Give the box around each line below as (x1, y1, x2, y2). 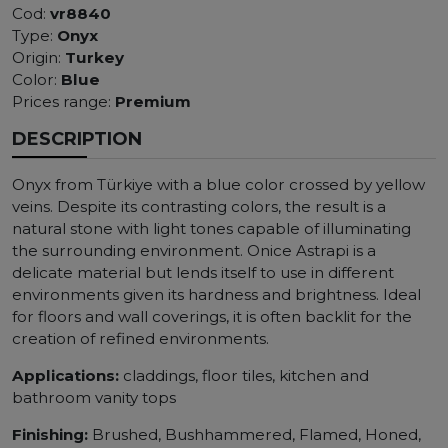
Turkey (65, 47, 124, 67)
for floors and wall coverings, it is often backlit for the (12, 306, 412, 326)
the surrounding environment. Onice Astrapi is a (12, 240, 376, 260)
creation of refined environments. (12, 328, 269, 348)
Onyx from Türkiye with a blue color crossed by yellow (12, 174, 425, 194)
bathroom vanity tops (12, 387, 176, 407)
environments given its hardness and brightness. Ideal (12, 284, 421, 304)
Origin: (12, 47, 65, 67)
